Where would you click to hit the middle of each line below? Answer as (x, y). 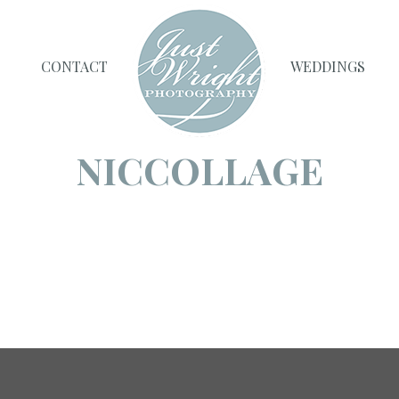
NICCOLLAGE (199, 170)
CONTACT (75, 66)
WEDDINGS (327, 66)
